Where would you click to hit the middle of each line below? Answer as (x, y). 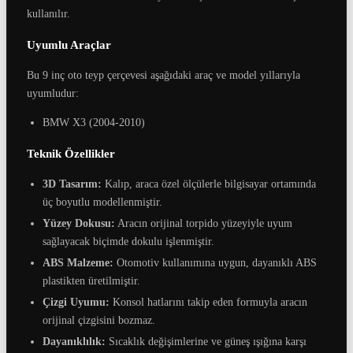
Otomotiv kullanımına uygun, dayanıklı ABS (215, 262)
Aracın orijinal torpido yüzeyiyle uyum (204, 223)
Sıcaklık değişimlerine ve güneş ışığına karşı (206, 341)
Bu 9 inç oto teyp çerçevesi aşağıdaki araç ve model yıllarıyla (163, 75)
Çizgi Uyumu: (76, 302)
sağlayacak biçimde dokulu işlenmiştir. (128, 241)
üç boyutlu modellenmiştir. (102, 202)
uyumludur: (53, 93)
